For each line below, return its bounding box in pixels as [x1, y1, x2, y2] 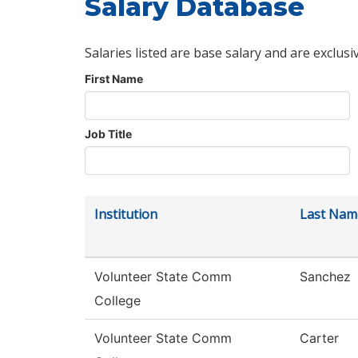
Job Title [85, 127, 132, 141]
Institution [94, 205, 157, 224]
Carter [300, 330, 339, 347]
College [94, 292, 141, 309]
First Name [85, 72, 143, 86]
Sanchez [300, 268, 351, 285]
